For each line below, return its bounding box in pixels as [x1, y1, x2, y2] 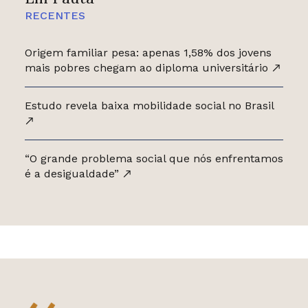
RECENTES [24, 9, 85, 23]
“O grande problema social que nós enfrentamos [24, 152, 283, 166]
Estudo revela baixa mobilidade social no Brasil [24, 99, 274, 113]
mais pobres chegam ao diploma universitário [24, 61, 272, 75]
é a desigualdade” [24, 167, 122, 181]
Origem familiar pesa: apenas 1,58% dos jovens [24, 46, 272, 60]
